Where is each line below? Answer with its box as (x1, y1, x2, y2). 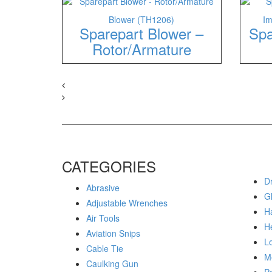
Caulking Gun (86, 257, 138, 270)
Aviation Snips (86, 227, 140, 239)
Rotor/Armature (92, 38, 191, 59)
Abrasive (86, 182, 120, 194)
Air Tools (86, 212, 120, 224)
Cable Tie (86, 242, 123, 254)
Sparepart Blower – (80, 22, 204, 44)
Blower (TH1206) (109, 13, 175, 25)
